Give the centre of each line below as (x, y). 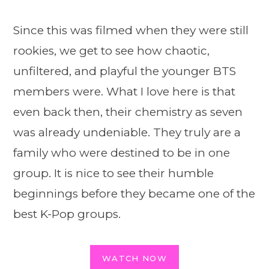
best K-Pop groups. (67, 214)
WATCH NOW (134, 258)
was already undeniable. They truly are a (127, 133)
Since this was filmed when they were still (131, 31)
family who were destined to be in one (122, 153)
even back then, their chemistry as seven (128, 112)
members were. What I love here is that (124, 92)
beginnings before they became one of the (134, 194)
